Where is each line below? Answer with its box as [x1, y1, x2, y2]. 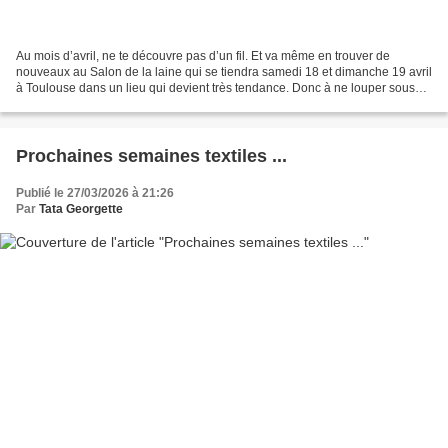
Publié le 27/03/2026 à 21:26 [16, 185, 174, 200]
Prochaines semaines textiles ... [16, 145, 287, 166]
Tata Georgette [39, 201, 123, 216]
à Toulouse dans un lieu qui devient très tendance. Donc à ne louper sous [16, 80, 415, 95]
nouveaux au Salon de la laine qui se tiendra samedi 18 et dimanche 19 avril [16, 64, 432, 79]
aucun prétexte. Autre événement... [16, 96, 205, 111]
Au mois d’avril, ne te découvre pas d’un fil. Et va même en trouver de [16, 48, 390, 63]
